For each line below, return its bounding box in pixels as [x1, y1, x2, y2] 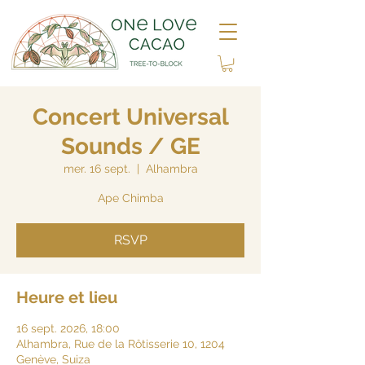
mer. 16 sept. [63, 162, 130, 176]
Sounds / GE [60, 133, 200, 161]
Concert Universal [32, 103, 229, 131]
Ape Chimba [97, 191, 164, 205]
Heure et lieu [16, 288, 117, 308]
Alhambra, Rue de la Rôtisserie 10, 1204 [16, 337, 225, 351]
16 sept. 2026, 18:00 [16, 322, 120, 336]
